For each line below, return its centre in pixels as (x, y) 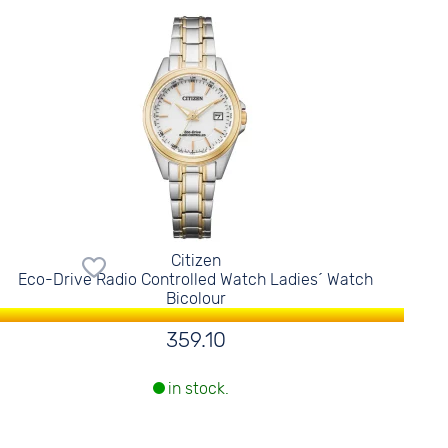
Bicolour (195, 298)
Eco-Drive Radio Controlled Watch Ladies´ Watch (196, 279)
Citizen (195, 260)
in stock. (198, 389)
